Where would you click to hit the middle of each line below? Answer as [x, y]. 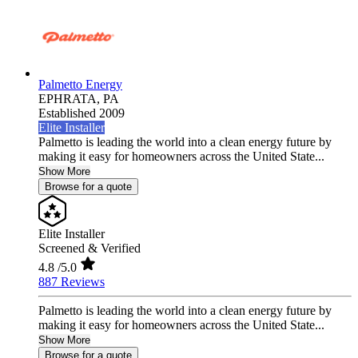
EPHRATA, [71, 99]
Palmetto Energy [80, 85]
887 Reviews [72, 282]
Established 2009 [82, 113]
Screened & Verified [89, 249]
